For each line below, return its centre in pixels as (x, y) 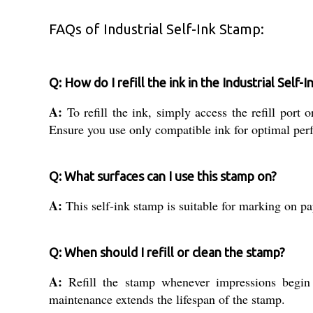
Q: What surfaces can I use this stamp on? (163, 176)
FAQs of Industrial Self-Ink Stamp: (156, 29)
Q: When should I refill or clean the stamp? (167, 252)
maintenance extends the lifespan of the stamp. (167, 299)
